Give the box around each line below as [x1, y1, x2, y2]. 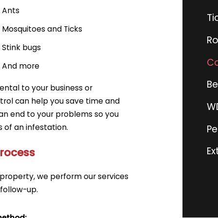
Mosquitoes [1, 24, 47, 35]
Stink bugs [1, 42, 41, 53]
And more [1, 60, 39, 71]
